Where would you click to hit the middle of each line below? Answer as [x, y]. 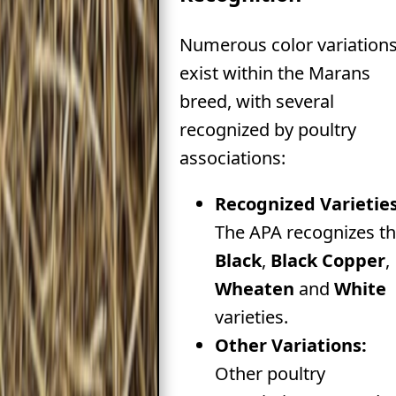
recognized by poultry [267, 130]
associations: [232, 158]
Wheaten [254, 289]
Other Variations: [290, 346]
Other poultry [270, 374]
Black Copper [327, 261]
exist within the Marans [274, 73]
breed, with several [256, 102]
